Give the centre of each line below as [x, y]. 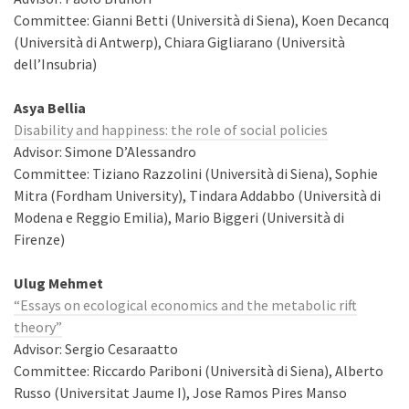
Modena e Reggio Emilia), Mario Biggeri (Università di [179, 217]
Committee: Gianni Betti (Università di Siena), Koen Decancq [201, 20]
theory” [38, 327]
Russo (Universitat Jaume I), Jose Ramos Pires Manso [180, 393]
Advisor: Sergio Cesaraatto [96, 349]
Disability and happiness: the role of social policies [171, 130]
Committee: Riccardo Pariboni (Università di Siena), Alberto [199, 371]
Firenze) [39, 239]
